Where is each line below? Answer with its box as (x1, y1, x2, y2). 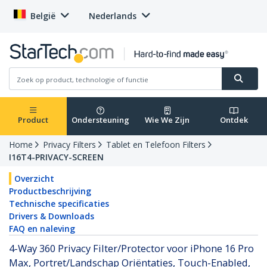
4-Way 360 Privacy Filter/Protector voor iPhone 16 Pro (9, 241, 254, 256)
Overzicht (14, 173, 54, 185)
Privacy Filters (43, 139, 96, 151)
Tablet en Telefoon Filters (106, 139, 206, 151)
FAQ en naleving (9, 223, 75, 235)
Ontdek (219, 114, 248, 126)
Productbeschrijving (9, 185, 91, 197)
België (30, 10, 55, 21)
